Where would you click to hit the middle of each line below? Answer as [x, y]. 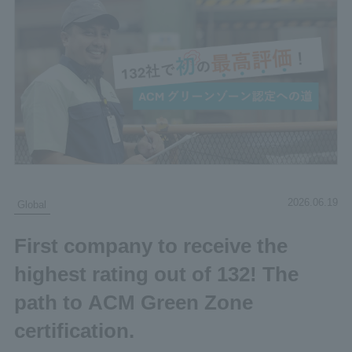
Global [32, 204]
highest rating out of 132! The [156, 274]
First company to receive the [150, 246]
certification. [74, 330]
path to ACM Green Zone [133, 302]
